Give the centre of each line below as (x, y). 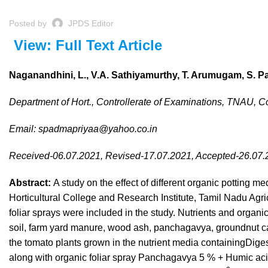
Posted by (28, 23)
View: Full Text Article (88, 45)
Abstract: (31, 183)
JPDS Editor (91, 23)
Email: (24, 129)
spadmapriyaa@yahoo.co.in (98, 129)
